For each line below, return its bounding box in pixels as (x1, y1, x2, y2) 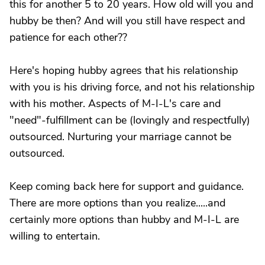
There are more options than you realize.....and (9, 196, 225, 210)
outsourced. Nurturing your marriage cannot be (9, 130, 231, 144)
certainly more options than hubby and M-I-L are (9, 212, 239, 227)
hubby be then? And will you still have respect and (9, 14, 245, 28)
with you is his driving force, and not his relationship (9, 80, 254, 94)
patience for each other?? (9, 30, 127, 44)
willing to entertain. (9, 229, 100, 243)
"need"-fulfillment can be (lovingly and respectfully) (9, 113, 250, 127)
